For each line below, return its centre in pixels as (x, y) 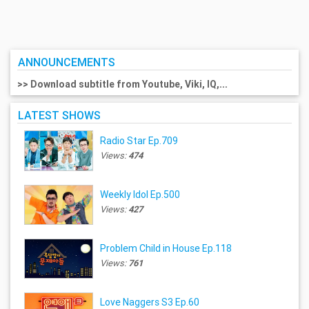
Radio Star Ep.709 (139, 140)
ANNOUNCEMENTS (66, 62)
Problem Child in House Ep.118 (166, 249)
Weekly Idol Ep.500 (140, 194)
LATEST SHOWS (59, 116)
